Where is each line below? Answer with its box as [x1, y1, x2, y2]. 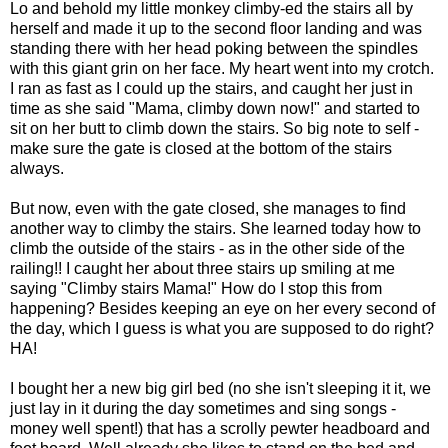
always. [10, 159, 64, 177]
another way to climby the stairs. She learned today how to [10, 219, 421, 237]
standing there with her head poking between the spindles [10, 39, 418, 57]
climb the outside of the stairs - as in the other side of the [10, 239, 405, 257]
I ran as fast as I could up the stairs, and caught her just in [10, 79, 413, 97]
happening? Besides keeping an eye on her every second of [10, 299, 435, 317]
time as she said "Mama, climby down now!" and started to [10, 99, 420, 117]
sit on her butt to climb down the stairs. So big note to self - [10, 119, 419, 137]
